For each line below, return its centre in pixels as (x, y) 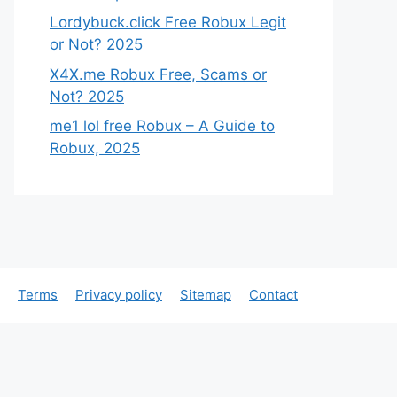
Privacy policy (119, 295)
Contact (273, 295)
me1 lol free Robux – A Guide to (162, 126)
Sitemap (206, 295)
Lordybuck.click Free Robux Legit (168, 22)
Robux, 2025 (95, 148)
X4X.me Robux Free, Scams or (158, 74)
